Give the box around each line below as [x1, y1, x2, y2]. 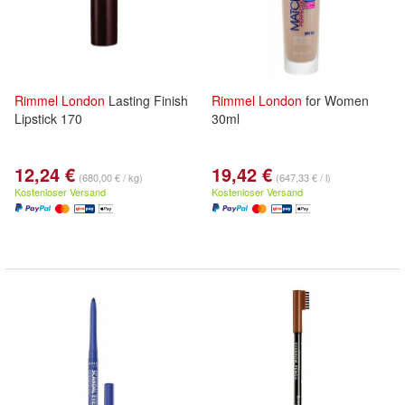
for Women [302, 91, 369, 109]
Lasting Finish [105, 91, 188, 109]
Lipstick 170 [14, 109, 82, 127]
